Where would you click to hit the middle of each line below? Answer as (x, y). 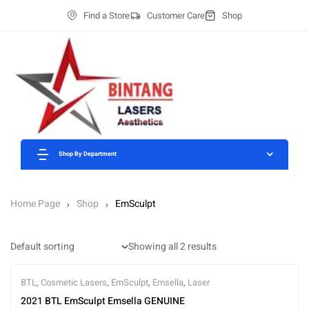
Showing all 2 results (172, 247)
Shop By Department (88, 154)
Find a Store (107, 15)
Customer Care (176, 15)
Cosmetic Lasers (74, 283)
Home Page (35, 204)
